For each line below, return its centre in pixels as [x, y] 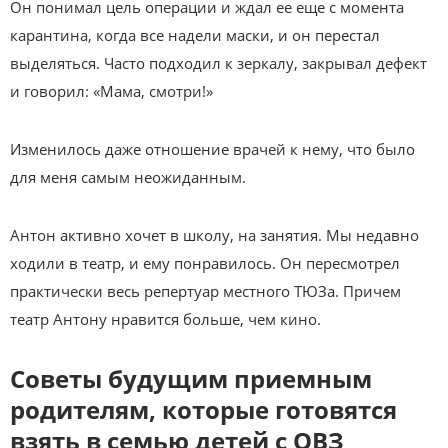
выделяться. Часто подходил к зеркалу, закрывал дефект [218, 62]
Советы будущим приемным [191, 378]
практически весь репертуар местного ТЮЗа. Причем [205, 290]
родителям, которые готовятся [203, 409]
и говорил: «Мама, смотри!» [111, 90]
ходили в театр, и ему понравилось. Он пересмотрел [205, 262]
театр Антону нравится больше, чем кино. [165, 318]
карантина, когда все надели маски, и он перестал [195, 34]
